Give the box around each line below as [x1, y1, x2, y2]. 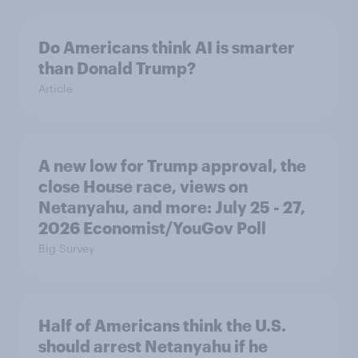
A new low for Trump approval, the [38, 155, 306, 175]
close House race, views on [38, 176, 248, 196]
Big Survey [38, 241, 94, 255]
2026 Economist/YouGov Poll [38, 217, 266, 237]
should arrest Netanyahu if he [38, 336, 268, 356]
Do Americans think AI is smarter [38, 37, 295, 57]
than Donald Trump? [38, 58, 196, 78]
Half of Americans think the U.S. [38, 315, 286, 335]
